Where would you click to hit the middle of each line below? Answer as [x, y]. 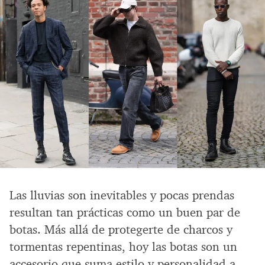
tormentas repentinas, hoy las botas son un [123, 246]
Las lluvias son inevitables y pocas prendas [122, 195]
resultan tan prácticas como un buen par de [125, 212]
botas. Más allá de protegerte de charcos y [121, 229]
